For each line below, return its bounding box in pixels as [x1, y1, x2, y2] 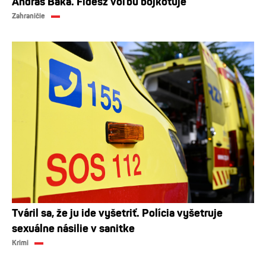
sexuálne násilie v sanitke [12, 221, 135, 235]
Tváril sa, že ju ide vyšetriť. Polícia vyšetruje [12, 206, 223, 220]
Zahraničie [12, 12, 45, 21]
